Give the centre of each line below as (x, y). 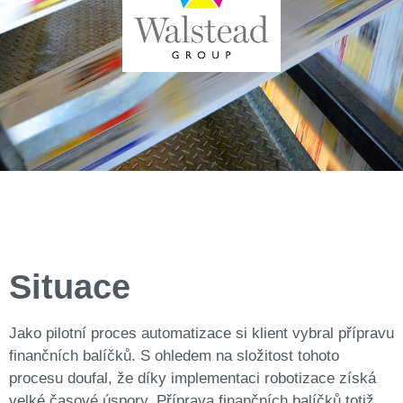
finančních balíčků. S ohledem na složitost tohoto (174, 356)
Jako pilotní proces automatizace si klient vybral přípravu (201, 334)
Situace (70, 287)
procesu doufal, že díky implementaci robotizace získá (193, 379)
